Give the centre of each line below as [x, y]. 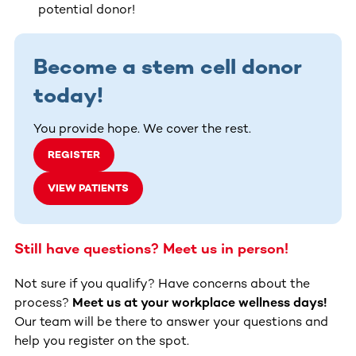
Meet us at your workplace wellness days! [200, 302]
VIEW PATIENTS [88, 188]
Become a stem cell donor [167, 66]
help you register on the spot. [102, 340]
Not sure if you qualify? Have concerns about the [162, 283]
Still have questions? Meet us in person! [151, 248]
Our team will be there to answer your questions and [171, 321]
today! [68, 95]
